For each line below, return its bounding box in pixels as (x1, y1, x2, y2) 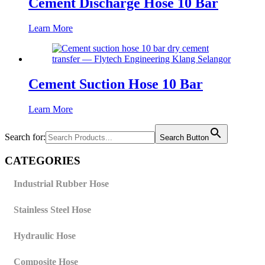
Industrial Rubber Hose (14, 179, 109, 189)
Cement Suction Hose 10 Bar (28, 76, 203, 92)
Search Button (160, 132, 209, 142)
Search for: (5, 131, 46, 142)
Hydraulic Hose (14, 231, 76, 241)
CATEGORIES (5, 154, 80, 167)
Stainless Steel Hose (14, 205, 91, 215)
